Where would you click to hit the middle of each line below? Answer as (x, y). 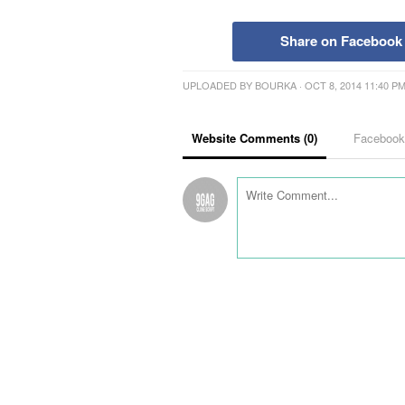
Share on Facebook (341, 41)
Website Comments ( (250, 138)
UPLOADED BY (219, 85)
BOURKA (276, 85)
